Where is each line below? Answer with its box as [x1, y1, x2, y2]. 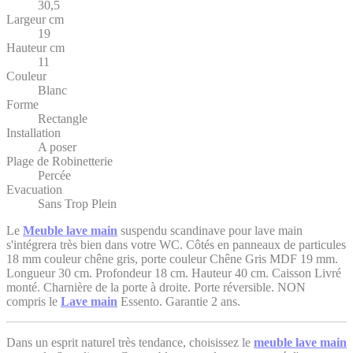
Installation [6, 126, 61, 140]
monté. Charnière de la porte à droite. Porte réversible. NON [6, 281, 306, 295]
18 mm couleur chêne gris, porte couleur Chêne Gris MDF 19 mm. [6, 252, 341, 266]
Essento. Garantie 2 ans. [117, 295, 240, 309]
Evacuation [6, 183, 62, 197]
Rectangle [38, 112, 87, 126]
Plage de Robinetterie [6, 154, 113, 169]
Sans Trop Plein [38, 197, 117, 211]
